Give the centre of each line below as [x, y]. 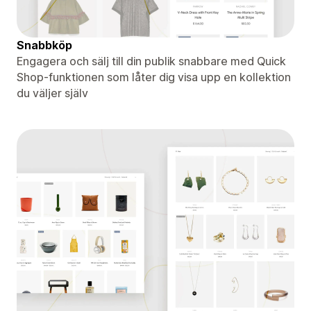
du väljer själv [52, 93]
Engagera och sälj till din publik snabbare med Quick [151, 61]
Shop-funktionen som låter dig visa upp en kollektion [154, 77]
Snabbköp [44, 45]
